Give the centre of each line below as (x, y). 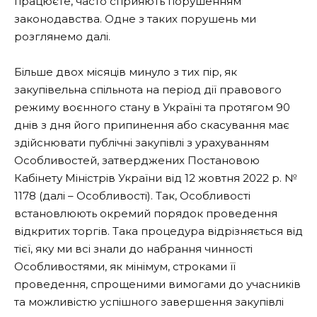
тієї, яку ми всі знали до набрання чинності (133, 249)
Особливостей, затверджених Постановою (137, 161)
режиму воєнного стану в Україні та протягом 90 (152, 108)
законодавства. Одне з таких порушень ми (135, 18)
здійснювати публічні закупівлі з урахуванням (142, 143)
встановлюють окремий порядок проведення (146, 214)
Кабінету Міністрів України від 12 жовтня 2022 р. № (156, 178)
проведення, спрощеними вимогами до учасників (157, 284)
